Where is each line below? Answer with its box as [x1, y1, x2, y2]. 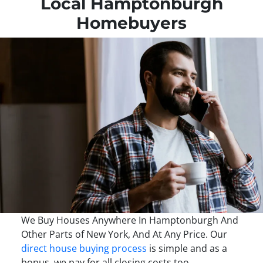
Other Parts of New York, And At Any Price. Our [21, 227, 227, 241]
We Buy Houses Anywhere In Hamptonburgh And [21, 213, 238, 227]
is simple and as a [146, 241, 227, 255]
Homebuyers [76, 12, 187, 33]
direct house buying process [21, 241, 147, 255]
